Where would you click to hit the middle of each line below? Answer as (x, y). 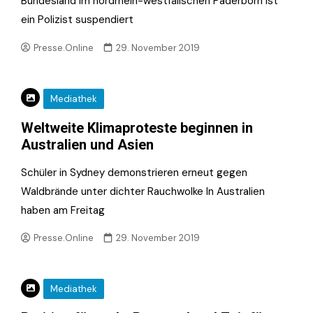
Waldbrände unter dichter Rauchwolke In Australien (143, 191)
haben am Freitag (63, 210)
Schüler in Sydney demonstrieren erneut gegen (134, 172)
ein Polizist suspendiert (77, 20)
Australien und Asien (87, 144)
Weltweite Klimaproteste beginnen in (137, 128)
